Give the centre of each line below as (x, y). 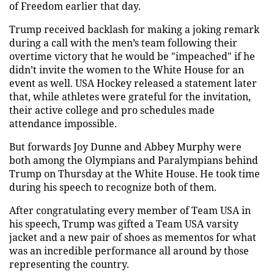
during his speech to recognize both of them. (113, 187)
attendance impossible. (63, 123)
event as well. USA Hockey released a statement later (133, 83)
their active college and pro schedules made (112, 110)
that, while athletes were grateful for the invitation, (130, 96)
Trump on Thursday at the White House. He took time (135, 173)
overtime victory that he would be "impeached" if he (132, 56)
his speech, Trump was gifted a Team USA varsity (124, 224)
